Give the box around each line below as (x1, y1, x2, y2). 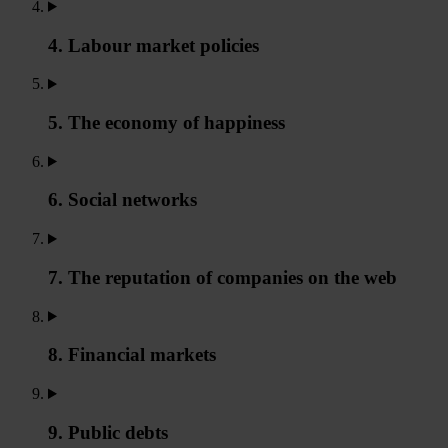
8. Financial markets (48, 344, 216, 366)
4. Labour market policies (48, 34, 259, 56)
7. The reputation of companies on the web (48, 266, 397, 288)
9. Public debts (48, 421, 168, 443)
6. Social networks (48, 189, 197, 211)
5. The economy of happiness (48, 112, 285, 134)
